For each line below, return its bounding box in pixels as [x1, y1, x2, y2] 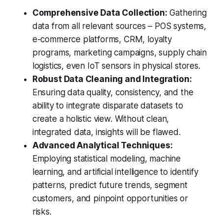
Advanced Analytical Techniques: [32, 140, 173, 151]
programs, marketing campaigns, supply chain [32, 48, 207, 58]
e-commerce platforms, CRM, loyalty [32, 34, 172, 45]
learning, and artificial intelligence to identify [32, 167, 198, 177]
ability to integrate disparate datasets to [32, 101, 183, 111]
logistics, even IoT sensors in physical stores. [32, 61, 200, 71]
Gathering [167, 8, 207, 18]
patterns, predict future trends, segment [32, 180, 188, 191]
